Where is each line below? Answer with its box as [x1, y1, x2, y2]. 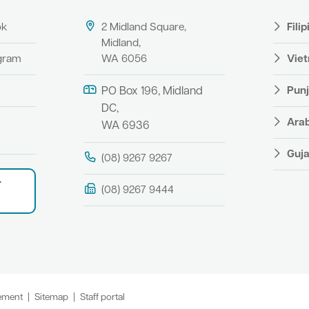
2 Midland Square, [101, 21, 186, 33]
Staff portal [80, 292, 125, 302]
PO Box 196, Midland [101, 86, 203, 97]
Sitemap [34, 292, 68, 302]
